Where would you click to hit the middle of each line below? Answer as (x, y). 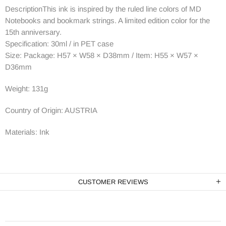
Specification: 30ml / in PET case (59, 43)
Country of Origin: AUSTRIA (51, 110)
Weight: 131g (26, 88)
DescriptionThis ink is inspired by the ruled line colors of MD (103, 9)
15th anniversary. (33, 32)
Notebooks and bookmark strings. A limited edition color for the (107, 20)
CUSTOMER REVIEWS (113, 182)
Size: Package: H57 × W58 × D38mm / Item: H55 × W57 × (102, 55)
